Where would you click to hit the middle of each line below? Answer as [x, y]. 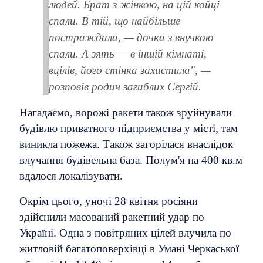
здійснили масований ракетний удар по [112, 217]
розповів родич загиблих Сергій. [125, 86]
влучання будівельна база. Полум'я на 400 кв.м [131, 160]
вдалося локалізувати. [71, 176]
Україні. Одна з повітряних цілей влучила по [125, 233]
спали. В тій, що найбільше [114, 21]
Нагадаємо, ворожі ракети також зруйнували [126, 113]
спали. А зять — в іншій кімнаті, [128, 53]
